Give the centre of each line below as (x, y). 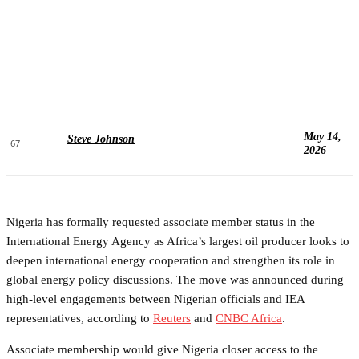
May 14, (322, 136)
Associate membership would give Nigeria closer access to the (162, 349)
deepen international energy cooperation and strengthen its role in (171, 260)
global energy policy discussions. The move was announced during (175, 279)
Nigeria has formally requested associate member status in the (161, 222)
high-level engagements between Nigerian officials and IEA (155, 298)
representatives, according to (80, 318)
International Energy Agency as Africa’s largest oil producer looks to (178, 241)
